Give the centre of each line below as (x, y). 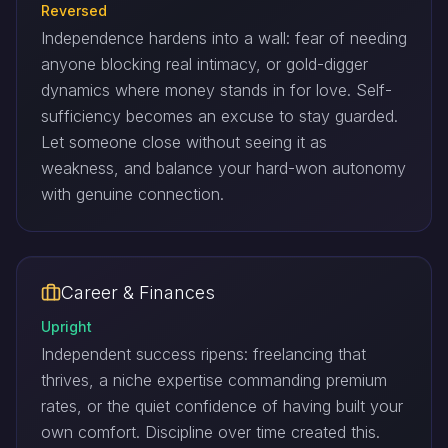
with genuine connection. (132, 194)
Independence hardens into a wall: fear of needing (224, 38)
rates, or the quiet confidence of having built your (222, 406)
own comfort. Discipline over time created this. (210, 432)
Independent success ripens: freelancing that (203, 354)
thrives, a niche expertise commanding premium (214, 380)
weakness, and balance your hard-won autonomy (223, 168)
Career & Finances (138, 293)
